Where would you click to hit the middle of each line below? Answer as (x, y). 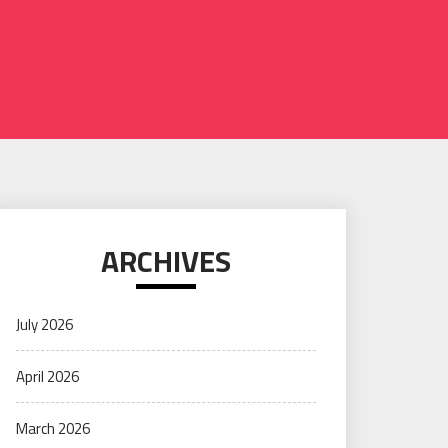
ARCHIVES (166, 261)
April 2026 (47, 376)
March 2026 (53, 428)
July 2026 (44, 324)
